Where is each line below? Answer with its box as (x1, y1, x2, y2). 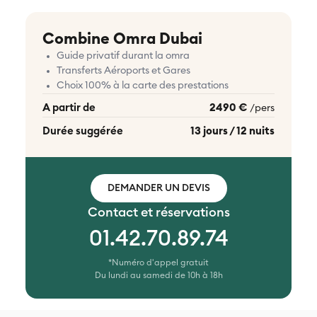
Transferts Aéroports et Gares (57, 66, 190, 76)
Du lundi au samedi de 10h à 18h (94, 271, 223, 280)
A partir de (42, 103, 96, 114)
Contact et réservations (87, 206, 230, 219)
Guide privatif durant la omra (57, 51, 190, 62)
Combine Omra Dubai (42, 31, 202, 47)
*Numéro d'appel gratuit (108, 258, 209, 267)
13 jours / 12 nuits (190, 126, 275, 137)
